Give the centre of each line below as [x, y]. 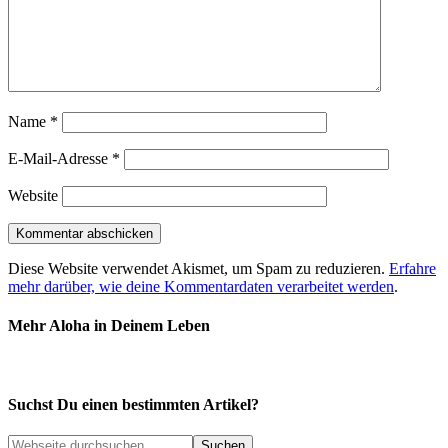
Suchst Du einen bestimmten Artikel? [133, 404]
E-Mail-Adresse [60, 159]
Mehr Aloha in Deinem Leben [109, 326]
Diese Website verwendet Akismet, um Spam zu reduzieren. [198, 269]
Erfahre [412, 269]
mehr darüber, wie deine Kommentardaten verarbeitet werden [201, 287]
